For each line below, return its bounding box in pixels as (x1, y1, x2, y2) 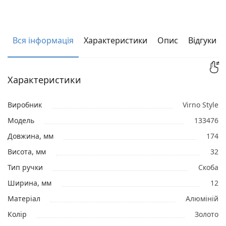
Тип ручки (8, 162, 43, 172)
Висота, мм (8, 147, 46, 156)
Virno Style (183, 100, 218, 109)
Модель (8, 116, 34, 125)
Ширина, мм (8, 178, 51, 188)
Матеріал (8, 194, 40, 203)
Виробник (8, 100, 42, 109)
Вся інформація (13, 35, 74, 46)
